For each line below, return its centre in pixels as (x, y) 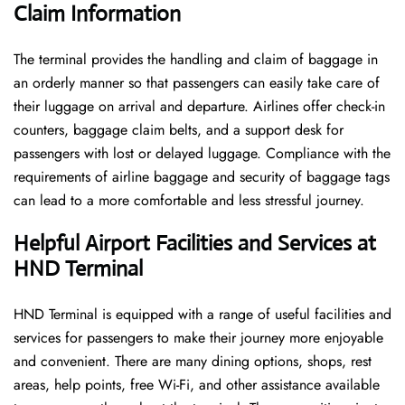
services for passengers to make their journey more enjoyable (198, 338)
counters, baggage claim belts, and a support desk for (179, 130)
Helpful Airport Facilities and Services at (195, 244)
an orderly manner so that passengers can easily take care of (197, 83)
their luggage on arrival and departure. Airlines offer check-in (199, 107)
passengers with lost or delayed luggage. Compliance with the (202, 154)
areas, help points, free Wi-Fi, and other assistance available (197, 385)
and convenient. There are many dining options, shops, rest (193, 362)
